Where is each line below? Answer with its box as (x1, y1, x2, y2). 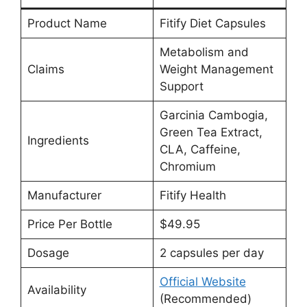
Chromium (159, 160, 216, 174)
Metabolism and (159, 45, 249, 60)
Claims (27, 62, 64, 77)
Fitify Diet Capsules (159, 16, 266, 31)
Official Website (159, 275, 246, 289)
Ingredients (27, 134, 89, 148)
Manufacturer (27, 188, 101, 203)
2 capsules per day (159, 246, 264, 260)
